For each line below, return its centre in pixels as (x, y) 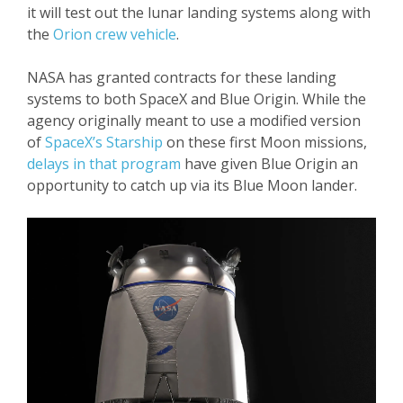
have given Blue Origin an (269, 163)
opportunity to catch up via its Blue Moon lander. (192, 185)
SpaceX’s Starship (104, 142)
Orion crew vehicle (115, 34)
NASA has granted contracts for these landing (182, 77)
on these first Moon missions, (265, 142)
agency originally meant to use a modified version (194, 120)
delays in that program (104, 163)
